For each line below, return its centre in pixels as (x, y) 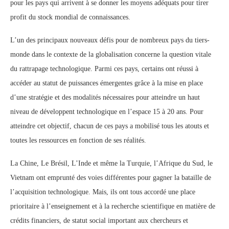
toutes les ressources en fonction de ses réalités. (78, 140)
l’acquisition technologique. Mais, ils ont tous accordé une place (103, 192)
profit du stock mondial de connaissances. (70, 17)
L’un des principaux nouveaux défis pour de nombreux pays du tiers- (110, 40)
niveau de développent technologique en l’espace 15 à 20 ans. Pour (107, 112)
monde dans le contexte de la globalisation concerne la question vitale (111, 54)
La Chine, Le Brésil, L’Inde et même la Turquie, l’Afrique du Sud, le (111, 163)
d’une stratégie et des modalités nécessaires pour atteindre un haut (105, 97)
